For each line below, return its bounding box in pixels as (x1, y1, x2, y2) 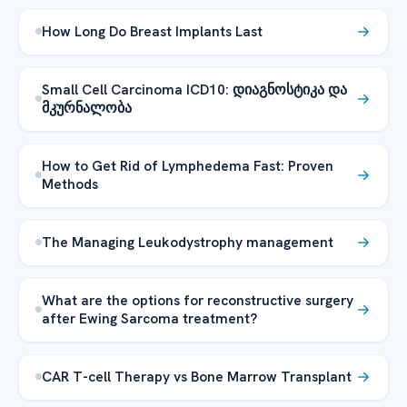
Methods (42, 174, 98, 194)
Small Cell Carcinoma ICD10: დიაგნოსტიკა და (42, 79, 347, 99)
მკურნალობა (42, 97, 132, 117)
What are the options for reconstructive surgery (42, 290, 353, 310)
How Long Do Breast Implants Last (42, 21, 263, 41)
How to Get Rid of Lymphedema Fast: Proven (42, 155, 333, 175)
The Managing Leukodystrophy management (42, 232, 333, 252)
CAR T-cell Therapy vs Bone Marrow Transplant (42, 366, 352, 386)
